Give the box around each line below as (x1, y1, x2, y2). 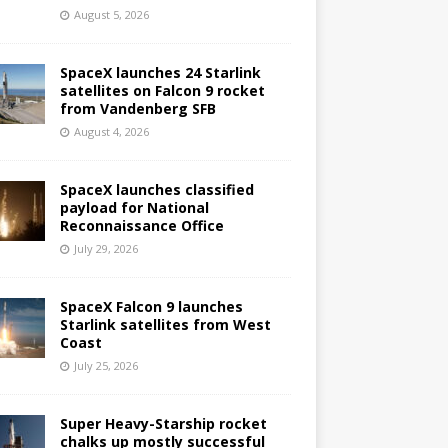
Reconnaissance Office (59, 216, 224, 235)
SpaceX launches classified (59, 180, 254, 199)
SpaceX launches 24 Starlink (59, 63, 261, 82)
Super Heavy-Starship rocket (59, 414, 267, 433)
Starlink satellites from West (59, 315, 271, 334)
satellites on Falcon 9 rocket (59, 81, 265, 100)
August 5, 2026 (73, 7, 149, 22)
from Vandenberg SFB (59, 99, 216, 118)
